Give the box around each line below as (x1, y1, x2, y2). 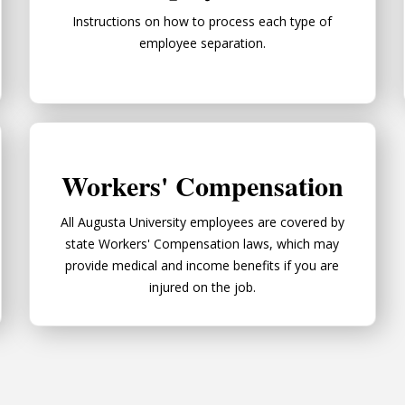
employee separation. (138, 33, 266, 52)
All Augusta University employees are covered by (60, 212, 344, 231)
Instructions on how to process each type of (72, 12, 333, 30)
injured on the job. (148, 278, 256, 296)
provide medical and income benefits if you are (65, 256, 340, 274)
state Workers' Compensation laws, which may (65, 234, 340, 252)
